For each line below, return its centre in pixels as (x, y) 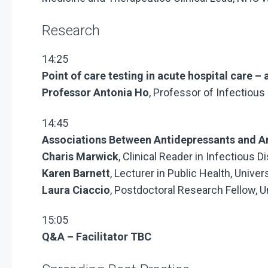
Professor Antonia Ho (95, 93)
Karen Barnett (76, 173)
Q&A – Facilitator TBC (97, 237)
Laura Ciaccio (76, 190)
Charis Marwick (80, 156)
